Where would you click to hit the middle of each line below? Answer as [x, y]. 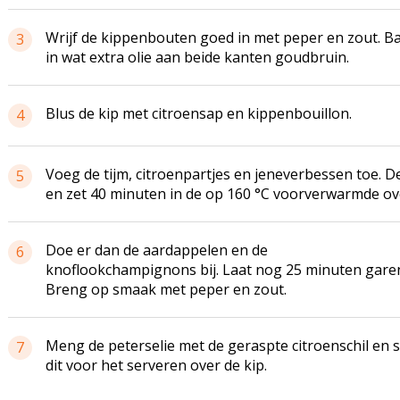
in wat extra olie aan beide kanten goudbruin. [197, 57]
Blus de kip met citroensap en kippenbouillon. [200, 113]
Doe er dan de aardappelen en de [156, 250]
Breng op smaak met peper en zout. [166, 289]
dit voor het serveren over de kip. [156, 365]
